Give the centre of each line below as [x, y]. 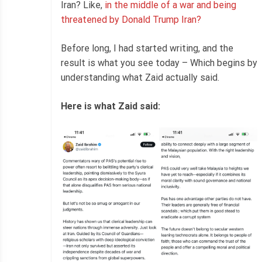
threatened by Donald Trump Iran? [131, 20]
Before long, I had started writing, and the [147, 49]
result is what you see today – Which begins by [159, 63]
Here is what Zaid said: [111, 106]
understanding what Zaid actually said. [140, 78]
